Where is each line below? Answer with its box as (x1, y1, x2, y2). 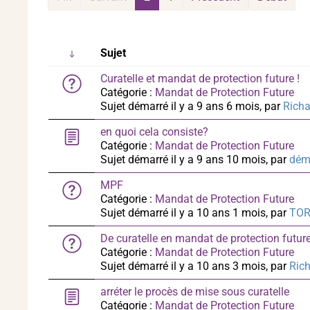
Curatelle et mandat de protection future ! (100, 72, 300, 85)
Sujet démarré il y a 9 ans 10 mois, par (100, 153, 289, 166)
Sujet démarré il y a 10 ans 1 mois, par (100, 206, 289, 219)
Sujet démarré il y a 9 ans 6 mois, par (100, 100, 283, 113)
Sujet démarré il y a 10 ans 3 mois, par (100, 259, 289, 273)
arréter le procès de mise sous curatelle (100, 285, 289, 298)
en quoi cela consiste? (100, 125, 208, 138)
